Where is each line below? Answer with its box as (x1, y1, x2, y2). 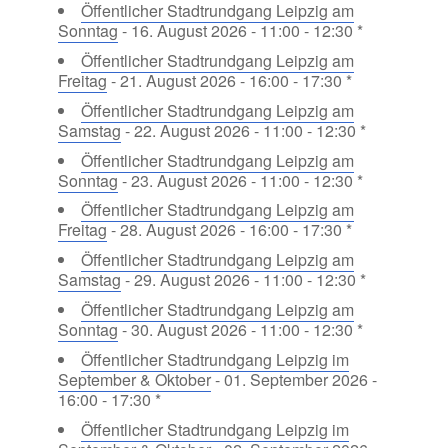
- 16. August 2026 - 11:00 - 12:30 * (117, 19, 363, 43)
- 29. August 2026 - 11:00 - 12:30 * (120, 268, 366, 292)
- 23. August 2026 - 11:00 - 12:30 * (117, 168, 363, 192)
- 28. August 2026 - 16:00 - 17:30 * (106, 218, 352, 242)
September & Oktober (57, 367, 211, 391)
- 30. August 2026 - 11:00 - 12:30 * (117, 318, 363, 342)
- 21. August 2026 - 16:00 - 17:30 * (106, 69, 352, 93)
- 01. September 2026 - (210, 367, 377, 391)
